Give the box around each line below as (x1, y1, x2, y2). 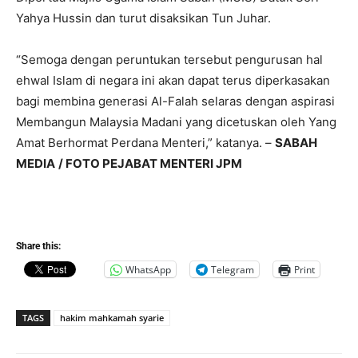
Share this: (16, 241, 61, 253)
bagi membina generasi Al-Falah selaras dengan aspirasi (16, 93, 335, 109)
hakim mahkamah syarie (60, 312, 164, 324)
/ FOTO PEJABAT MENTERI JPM (58, 156, 242, 172)
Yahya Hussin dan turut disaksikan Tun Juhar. (16, 10, 271, 26)
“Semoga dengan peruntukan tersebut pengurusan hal (16, 52, 323, 68)
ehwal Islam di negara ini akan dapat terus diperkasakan (16, 73, 330, 89)
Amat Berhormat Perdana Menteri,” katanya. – (16, 135, 275, 151)
